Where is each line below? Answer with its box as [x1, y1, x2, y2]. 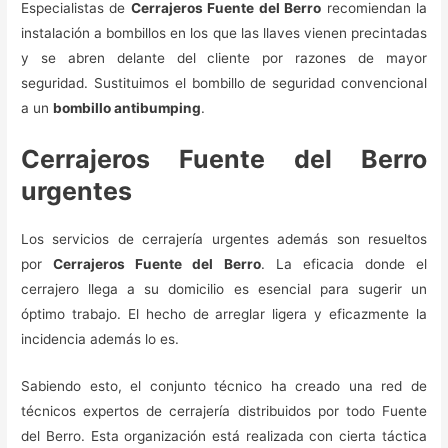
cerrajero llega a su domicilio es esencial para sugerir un [21, 280, 427, 297]
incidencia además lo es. [21, 330, 180, 347]
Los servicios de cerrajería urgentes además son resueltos [21, 230, 427, 247]
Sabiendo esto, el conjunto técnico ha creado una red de [21, 377, 427, 394]
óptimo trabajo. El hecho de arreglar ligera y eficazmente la [21, 305, 427, 322]
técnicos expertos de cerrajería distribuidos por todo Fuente [21, 402, 427, 419]
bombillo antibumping [53, 99, 202, 116]
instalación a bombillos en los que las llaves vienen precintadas [21, 24, 427, 41]
